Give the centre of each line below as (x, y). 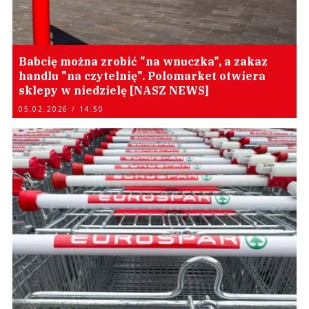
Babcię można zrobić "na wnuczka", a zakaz (143, 61)
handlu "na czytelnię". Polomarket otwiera (142, 76)
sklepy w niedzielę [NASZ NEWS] (114, 90)
